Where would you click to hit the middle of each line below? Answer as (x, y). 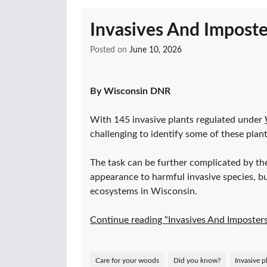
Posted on (110, 50)
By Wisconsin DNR (130, 91)
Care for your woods (127, 260)
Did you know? (197, 260)
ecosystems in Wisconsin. (144, 191)
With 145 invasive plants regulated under (177, 119)
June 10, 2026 (156, 50)
